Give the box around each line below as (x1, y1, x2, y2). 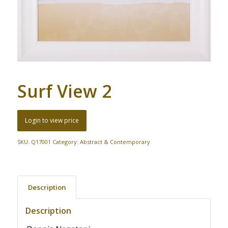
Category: (52, 138, 80, 146)
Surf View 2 (17, 79, 111, 103)
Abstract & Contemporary (79, 138, 150, 146)
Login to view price (24, 116, 79, 125)
